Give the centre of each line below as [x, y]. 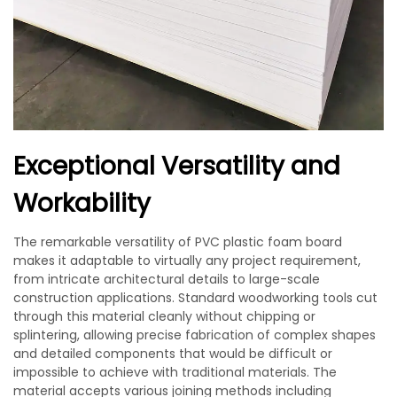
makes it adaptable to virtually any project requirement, [187, 261]
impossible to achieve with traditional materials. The [175, 372]
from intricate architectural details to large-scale [167, 279]
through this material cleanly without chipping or [164, 316]
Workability [82, 203]
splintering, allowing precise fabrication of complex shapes [195, 335]
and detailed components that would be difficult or [173, 354]
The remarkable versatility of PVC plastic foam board [178, 242]
